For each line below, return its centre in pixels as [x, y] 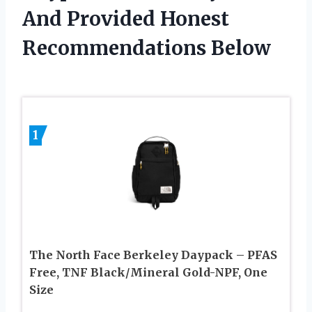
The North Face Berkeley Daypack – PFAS [153, 255]
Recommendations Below [147, 48]
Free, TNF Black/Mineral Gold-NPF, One [148, 272]
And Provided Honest [126, 19]
